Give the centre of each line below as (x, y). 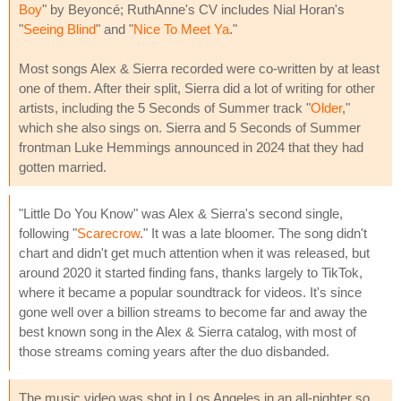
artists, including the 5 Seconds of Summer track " (165, 107)
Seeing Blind (60, 29)
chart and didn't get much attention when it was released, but (194, 252)
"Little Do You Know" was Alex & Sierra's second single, (181, 213)
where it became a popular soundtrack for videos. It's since (190, 292)
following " (48, 233)
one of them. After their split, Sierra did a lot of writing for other (197, 88)
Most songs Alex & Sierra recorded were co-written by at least (199, 68)
